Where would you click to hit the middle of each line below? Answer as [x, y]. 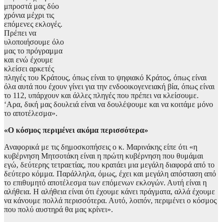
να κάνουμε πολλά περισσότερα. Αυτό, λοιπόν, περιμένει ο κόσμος [110, 201]
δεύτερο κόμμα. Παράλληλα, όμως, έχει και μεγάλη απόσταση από [110, 174]
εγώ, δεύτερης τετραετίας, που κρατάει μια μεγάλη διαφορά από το [109, 165]
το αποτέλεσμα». [31, 113]
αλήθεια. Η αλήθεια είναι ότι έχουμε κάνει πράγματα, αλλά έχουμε [110, 192]
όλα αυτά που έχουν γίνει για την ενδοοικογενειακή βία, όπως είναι [109, 87]
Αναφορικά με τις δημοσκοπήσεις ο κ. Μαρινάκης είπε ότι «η [101, 147]
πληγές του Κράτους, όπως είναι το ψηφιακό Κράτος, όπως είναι [105, 78]
